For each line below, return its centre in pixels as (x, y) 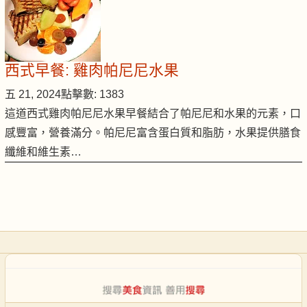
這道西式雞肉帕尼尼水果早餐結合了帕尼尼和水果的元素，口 (153, 114)
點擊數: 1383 (93, 95)
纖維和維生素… (43, 152)
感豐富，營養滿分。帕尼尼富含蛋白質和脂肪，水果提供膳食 (153, 133)
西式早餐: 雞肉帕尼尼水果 (92, 71)
